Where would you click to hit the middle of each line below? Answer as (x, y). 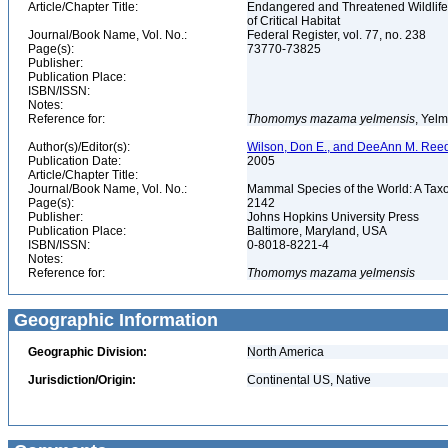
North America (285, 352)
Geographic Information (113, 320)
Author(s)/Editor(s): (79, 147)
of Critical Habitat (295, 21)
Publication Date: (74, 161)
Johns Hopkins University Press (334, 217)
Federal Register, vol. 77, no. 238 (338, 35)
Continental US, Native (309, 380)
